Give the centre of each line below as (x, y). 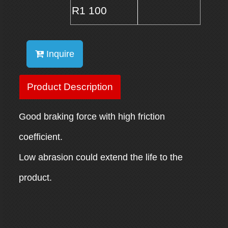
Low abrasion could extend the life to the (101, 157)
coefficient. (40, 137)
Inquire (59, 54)
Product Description (70, 86)
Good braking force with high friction (92, 116)
